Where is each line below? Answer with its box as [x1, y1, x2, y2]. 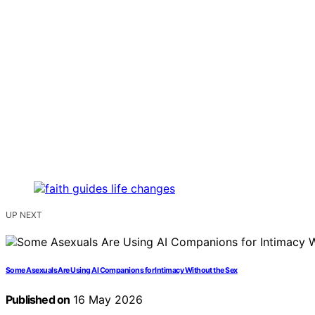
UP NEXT [6, 210, 42, 221]
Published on [6, 292, 70, 307]
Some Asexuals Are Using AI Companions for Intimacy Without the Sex [6, 266, 238, 276]
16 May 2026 [70, 292, 143, 307]
